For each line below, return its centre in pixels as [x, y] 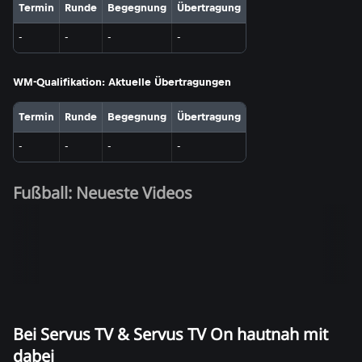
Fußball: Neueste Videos [103, 193]
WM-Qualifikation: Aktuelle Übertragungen [122, 82]
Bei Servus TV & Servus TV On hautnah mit [170, 334]
